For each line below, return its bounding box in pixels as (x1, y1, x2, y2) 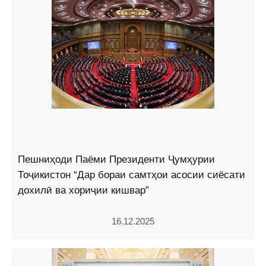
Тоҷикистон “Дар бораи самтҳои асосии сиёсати (18, 169, 245, 181)
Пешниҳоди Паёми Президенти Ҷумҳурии (18, 154, 215, 166)
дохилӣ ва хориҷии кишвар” (18, 185, 149, 197)
